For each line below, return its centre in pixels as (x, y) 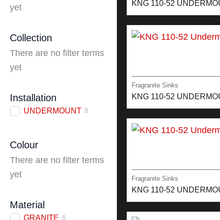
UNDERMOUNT (53, 111)
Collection (31, 38)
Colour (24, 145)
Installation (33, 98)
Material (27, 205)
